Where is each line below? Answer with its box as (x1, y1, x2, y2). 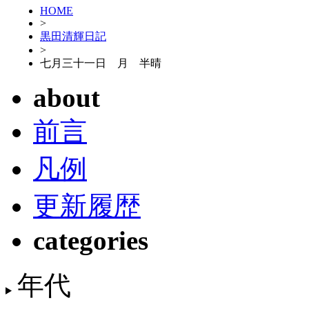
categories (33, 225, 148, 255)
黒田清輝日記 (40, 30, 106, 42)
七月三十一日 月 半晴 (40, 57, 161, 69)
